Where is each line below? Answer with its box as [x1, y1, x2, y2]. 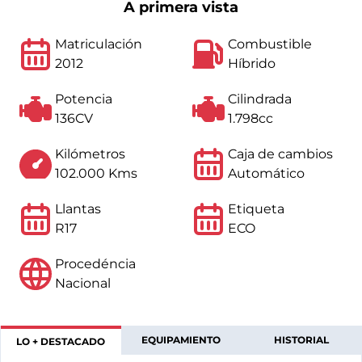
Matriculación [55, 36, 142, 52]
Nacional [55, 276, 111, 291]
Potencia [55, 91, 112, 107]
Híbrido [228, 56, 276, 71]
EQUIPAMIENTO [141, 334, 221, 346]
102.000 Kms [55, 166, 137, 181]
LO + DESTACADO [16, 335, 106, 347]
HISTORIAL [273, 334, 329, 346]
